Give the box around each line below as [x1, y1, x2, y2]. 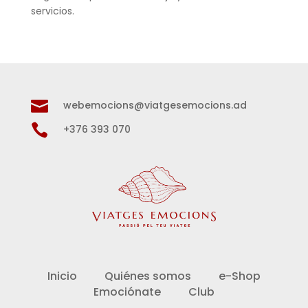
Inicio [47, 268, 77, 285]
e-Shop [218, 268, 261, 285]
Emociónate [93, 284, 161, 300]
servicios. [30, 3, 77, 18]
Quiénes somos [104, 268, 191, 285]
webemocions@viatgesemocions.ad [63, 98, 247, 112]
